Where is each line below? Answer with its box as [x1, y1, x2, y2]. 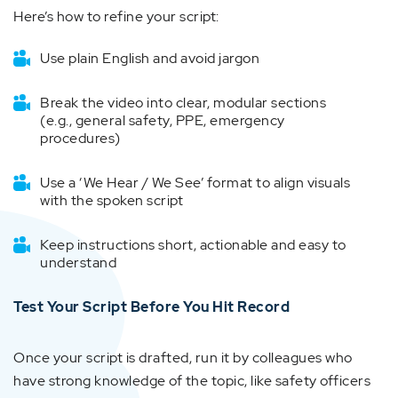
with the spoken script [40, 191, 183, 210]
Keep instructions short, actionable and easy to [40, 235, 346, 254]
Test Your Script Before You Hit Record [13, 298, 290, 316]
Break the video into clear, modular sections [40, 93, 326, 112]
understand [40, 253, 116, 272]
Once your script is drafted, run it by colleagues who [13, 348, 353, 367]
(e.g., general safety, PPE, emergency [40, 111, 285, 130]
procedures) [40, 129, 121, 147]
